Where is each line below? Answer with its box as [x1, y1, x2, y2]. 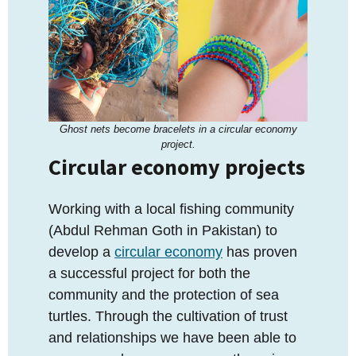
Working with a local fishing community [48, 201, 294, 218]
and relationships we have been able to [48, 330, 296, 346]
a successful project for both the [48, 265, 250, 282]
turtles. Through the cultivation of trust [48, 308, 288, 325]
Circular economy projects [48, 153, 305, 182]
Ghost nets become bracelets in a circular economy [59, 123, 297, 136]
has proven [222, 244, 297, 261]
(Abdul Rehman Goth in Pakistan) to [48, 222, 277, 239]
